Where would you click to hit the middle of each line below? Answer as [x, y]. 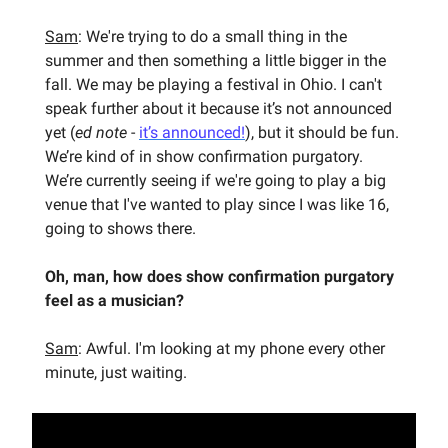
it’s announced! [192, 132]
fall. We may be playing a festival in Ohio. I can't [213, 84]
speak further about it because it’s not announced [218, 108]
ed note [101, 132]
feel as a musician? [114, 300]
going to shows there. [120, 228]
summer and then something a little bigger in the [215, 60]
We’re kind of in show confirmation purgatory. [204, 156]
